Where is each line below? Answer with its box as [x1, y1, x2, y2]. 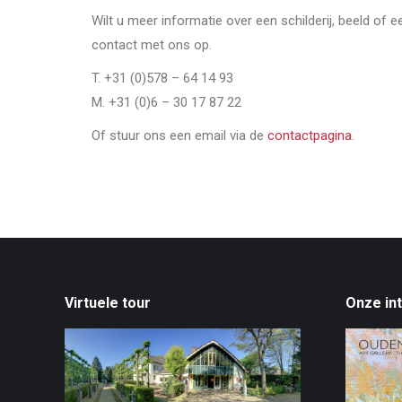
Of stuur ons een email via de [92, 127, 267, 144]
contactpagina [267, 127, 352, 144]
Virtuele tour [65, 294, 151, 311]
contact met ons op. [92, 37, 212, 53]
